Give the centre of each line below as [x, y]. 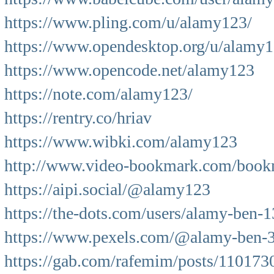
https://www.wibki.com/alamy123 [121, 142]
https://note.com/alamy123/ [98, 94]
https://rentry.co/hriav [78, 118]
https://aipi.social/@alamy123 [107, 189]
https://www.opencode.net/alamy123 [129, 70]
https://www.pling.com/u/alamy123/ [128, 22]
